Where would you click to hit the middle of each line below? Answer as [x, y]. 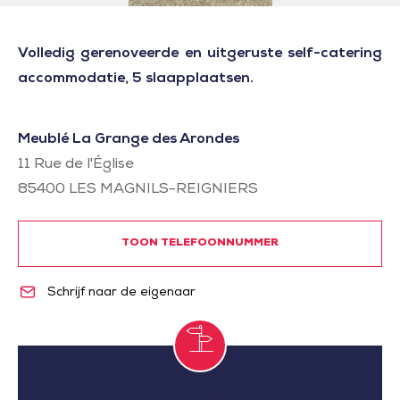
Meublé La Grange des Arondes [129, 140]
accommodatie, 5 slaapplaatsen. [136, 79]
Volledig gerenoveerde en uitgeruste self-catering [200, 54]
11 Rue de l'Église [76, 165]
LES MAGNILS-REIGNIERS [163, 190]
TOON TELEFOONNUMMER [200, 244]
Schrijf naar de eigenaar [119, 292]
